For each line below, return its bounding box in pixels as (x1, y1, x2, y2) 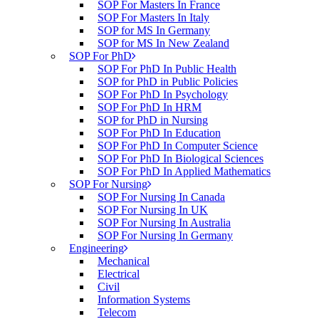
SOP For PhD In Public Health (98, 63, 236, 75)
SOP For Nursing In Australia (98, 216, 231, 229)
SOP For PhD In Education (98, 127, 221, 139)
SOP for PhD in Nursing (98, 114, 208, 126)
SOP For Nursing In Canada (98, 191, 225, 203)
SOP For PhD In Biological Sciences (98, 152, 263, 164)
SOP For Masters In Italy (98, 11, 209, 23)
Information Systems (98, 293, 190, 305)
